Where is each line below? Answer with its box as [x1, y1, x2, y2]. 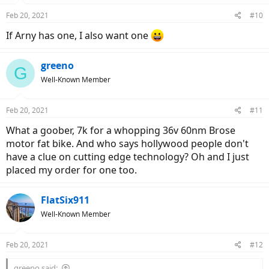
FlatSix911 [41, 193, 89, 207]
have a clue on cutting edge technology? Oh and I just [6, 150, 249, 164]
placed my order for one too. [6, 163, 137, 177]
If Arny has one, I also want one [6, 29, 151, 43]
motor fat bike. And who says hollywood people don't [6, 137, 249, 151]
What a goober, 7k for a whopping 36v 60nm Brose [6, 124, 235, 138]
